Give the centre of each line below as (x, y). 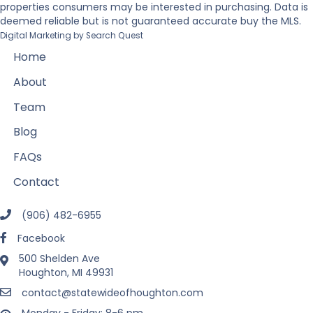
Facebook (41, 239)
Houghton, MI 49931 (66, 273)
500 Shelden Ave (59, 259)
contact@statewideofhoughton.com (112, 293)
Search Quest (115, 36)
